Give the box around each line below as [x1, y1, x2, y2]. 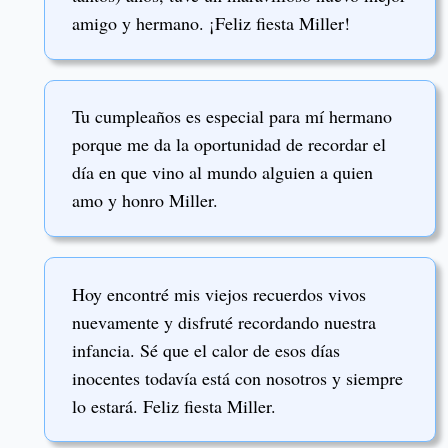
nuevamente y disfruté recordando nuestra [72, 309, 376, 334]
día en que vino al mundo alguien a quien [72, 160, 373, 185]
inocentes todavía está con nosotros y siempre [72, 365, 403, 390]
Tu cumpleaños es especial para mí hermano [72, 104, 392, 129]
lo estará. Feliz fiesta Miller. [72, 393, 276, 418]
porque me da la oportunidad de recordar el [72, 132, 386, 157]
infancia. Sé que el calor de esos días [72, 337, 340, 362]
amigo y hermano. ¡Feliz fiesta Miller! [72, 11, 350, 36]
